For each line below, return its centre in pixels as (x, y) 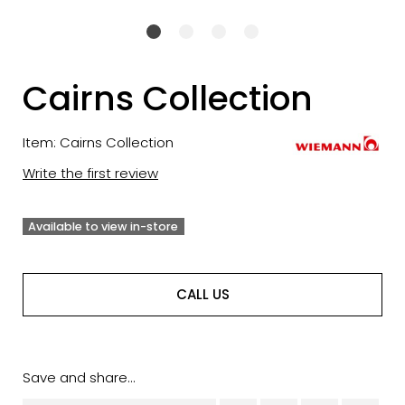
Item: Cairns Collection (98, 142)
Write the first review (90, 173)
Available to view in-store (104, 227)
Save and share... (79, 377)
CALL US (202, 294)
